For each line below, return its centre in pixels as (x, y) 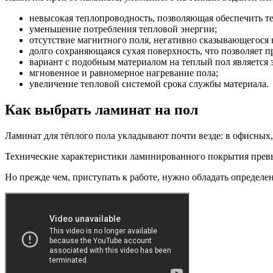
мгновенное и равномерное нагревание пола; (124, 73)
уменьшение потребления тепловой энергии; (123, 29)
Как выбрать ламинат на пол (101, 110)
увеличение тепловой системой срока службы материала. (149, 84)
